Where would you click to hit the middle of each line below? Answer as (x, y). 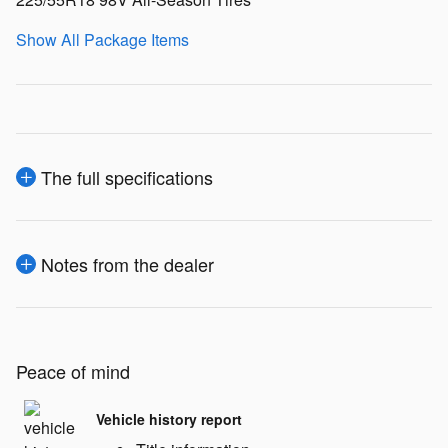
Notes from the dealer (127, 264)
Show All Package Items (102, 40)
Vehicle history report (169, 418)
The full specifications (127, 177)
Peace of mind (73, 371)
